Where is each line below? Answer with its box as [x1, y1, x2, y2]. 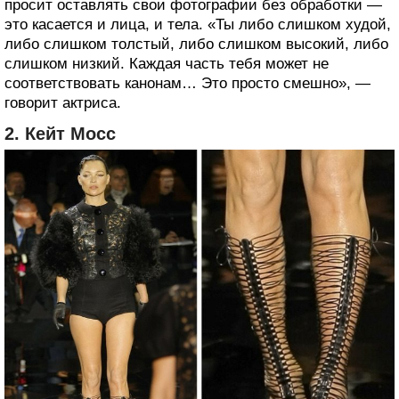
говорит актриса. [4, 94, 121, 111]
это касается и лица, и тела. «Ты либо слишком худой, [4, 15, 391, 33]
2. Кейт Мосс [4, 123, 116, 143]
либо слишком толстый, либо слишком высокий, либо [4, 35, 388, 53]
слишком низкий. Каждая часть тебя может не [4, 54, 329, 72]
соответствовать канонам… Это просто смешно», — [4, 74, 370, 92]
